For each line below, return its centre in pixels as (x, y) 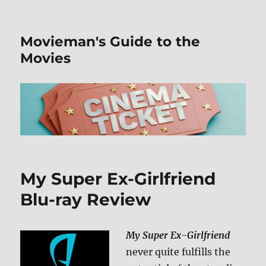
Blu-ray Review (86, 200)
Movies (46, 58)
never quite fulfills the (178, 252)
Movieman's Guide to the (110, 42)
